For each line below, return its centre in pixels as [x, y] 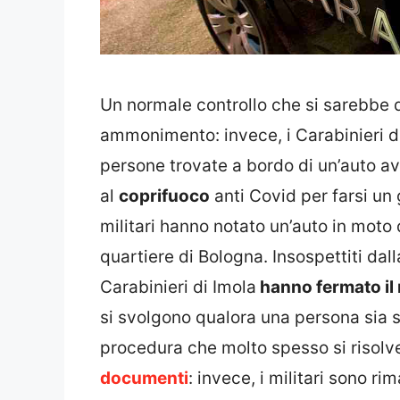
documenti [144, 378]
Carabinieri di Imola [178, 287]
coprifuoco [164, 196]
